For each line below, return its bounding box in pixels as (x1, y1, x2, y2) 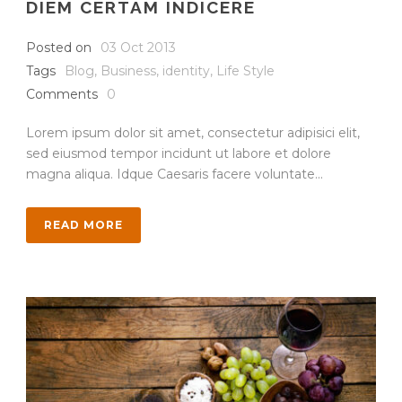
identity (162, 62, 210, 79)
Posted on (26, 39, 92, 56)
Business (100, 62, 156, 79)
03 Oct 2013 (100, 39, 176, 56)
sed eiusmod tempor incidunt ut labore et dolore (26, 144, 331, 162)
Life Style (216, 62, 275, 79)
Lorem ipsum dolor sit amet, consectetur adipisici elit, (26, 124, 360, 141)
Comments (26, 85, 98, 102)
